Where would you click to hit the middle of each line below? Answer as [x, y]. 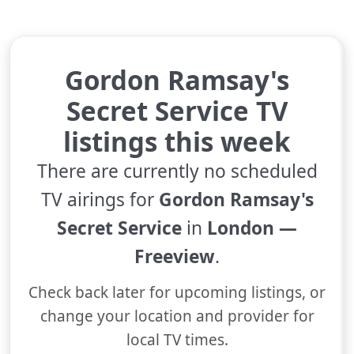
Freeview [175, 256]
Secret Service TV [177, 111]
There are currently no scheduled [177, 171]
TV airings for [100, 200]
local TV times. [177, 340]
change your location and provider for [177, 316]
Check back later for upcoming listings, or [177, 292]
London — [252, 228]
